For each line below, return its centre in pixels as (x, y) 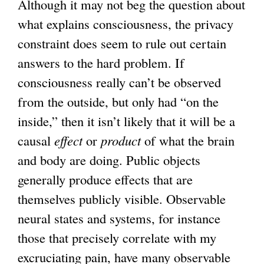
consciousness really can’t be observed (119, 82)
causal (36, 140)
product (121, 140)
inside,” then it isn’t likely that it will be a (126, 121)
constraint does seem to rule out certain (122, 43)
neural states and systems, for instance (119, 218)
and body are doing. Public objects (109, 159)
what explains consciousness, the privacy (126, 23)
